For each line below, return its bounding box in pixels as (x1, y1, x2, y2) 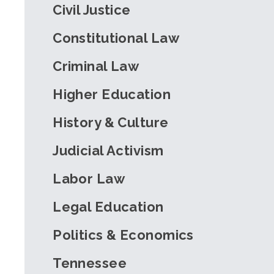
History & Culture (53, 114, 169, 130)
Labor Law (53, 170, 125, 187)
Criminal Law (53, 57, 139, 74)
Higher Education (53, 86, 171, 102)
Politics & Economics (53, 226, 194, 243)
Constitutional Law (53, 29, 180, 46)
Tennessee (53, 254, 127, 271)
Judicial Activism (53, 142, 164, 158)
